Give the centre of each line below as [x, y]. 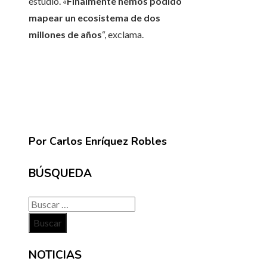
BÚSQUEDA [60, 174]
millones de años [65, 35]
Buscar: [44, 203]
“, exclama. [123, 35]
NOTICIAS [55, 255]
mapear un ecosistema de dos [94, 18]
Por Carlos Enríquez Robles [98, 142]
